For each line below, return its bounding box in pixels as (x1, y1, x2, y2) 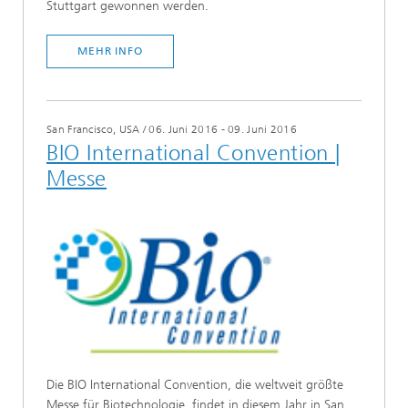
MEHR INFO (76, 45, 144, 57)
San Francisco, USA (46, 123, 140, 136)
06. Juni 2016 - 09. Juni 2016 (148, 123, 298, 136)
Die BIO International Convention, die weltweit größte (46, 376, 343, 393)
